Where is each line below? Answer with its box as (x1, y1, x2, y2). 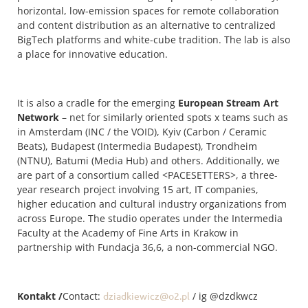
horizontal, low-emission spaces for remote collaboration (17, 3, 279, 17)
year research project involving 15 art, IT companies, (17, 182, 258, 196)
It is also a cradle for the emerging (17, 96, 178, 109)
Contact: (63, 289, 103, 302)
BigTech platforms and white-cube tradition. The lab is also (17, 32, 290, 46)
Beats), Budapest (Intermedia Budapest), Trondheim (17, 139, 257, 153)
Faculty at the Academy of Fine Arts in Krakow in (17, 225, 239, 239)
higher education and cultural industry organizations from (17, 197, 287, 210)
